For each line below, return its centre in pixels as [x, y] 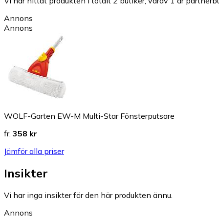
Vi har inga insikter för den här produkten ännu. [88, 195]
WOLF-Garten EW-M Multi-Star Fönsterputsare [89, 116]
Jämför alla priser [34, 151]
